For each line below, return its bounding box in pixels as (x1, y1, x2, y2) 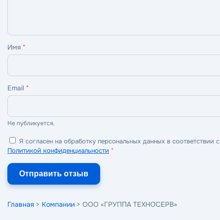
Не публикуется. (7, 119, 55, 127)
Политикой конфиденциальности (7, 146, 109, 155)
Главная (7, 200, 34, 209)
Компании (42, 200, 75, 209)
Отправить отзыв (19, 169, 88, 178)
